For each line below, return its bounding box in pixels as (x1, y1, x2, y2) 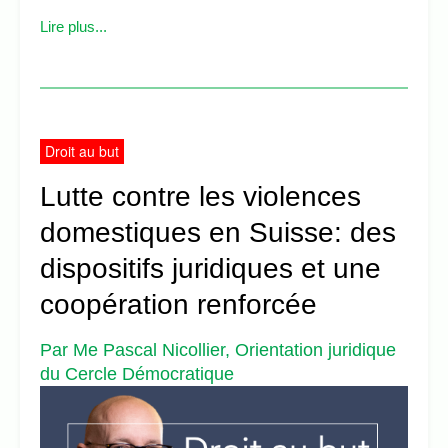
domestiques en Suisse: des (40, 216, 396, 248)
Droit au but (45, 140, 119, 161)
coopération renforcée (40, 288, 317, 320)
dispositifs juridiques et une (40, 252, 381, 284)
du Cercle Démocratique (40, 363, 234, 384)
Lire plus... (40, 17, 107, 35)
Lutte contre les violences (40, 180, 361, 212)
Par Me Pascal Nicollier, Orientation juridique (40, 339, 396, 360)
